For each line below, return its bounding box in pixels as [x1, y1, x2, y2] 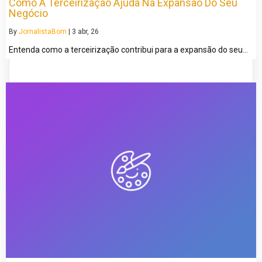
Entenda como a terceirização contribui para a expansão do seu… [9, 45, 248, 55]
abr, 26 [78, 27, 99, 36]
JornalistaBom [19, 27, 67, 36]
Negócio [9, 7, 48, 20]
